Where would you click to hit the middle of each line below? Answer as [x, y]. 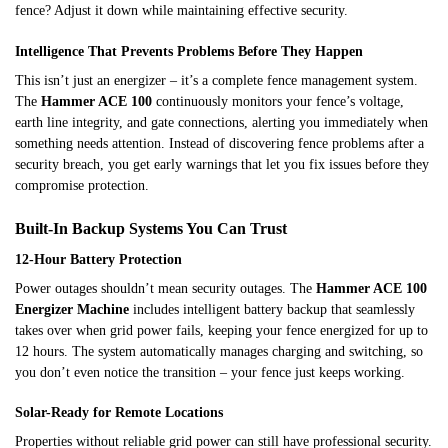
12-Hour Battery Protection [98, 259]
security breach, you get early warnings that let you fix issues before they [222, 164]
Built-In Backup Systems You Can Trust [151, 228]
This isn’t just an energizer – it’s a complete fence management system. [216, 80]
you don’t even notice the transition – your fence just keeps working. [210, 372]
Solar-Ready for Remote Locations [119, 413]
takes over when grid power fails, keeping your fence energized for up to [221, 330]
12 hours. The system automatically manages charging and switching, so [219, 351]
